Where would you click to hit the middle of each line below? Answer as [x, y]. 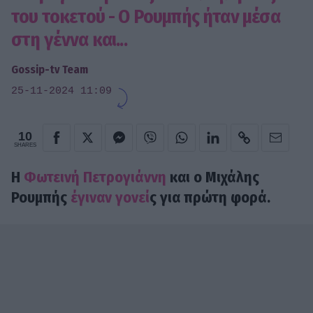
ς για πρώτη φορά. [210, 198]
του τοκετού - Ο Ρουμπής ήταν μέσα [146, 16]
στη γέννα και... [69, 39]
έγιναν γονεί [110, 198]
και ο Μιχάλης [213, 177]
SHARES [25, 145]
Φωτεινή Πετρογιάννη [93, 177]
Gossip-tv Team [50, 69]
